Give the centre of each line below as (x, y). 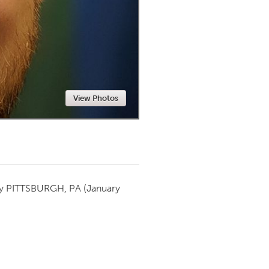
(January (102, 188)
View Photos (96, 98)
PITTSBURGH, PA (44, 188)
